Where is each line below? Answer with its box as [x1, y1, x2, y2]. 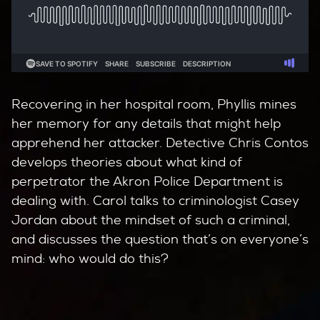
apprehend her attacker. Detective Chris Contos [11, 134, 309, 151]
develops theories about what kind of [11, 154, 242, 171]
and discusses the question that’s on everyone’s [11, 231, 309, 248]
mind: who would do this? [11, 250, 169, 267]
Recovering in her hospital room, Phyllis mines [11, 96, 296, 113]
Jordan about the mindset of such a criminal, [11, 211, 290, 229]
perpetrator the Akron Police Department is [11, 173, 283, 190]
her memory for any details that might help [11, 115, 281, 132]
